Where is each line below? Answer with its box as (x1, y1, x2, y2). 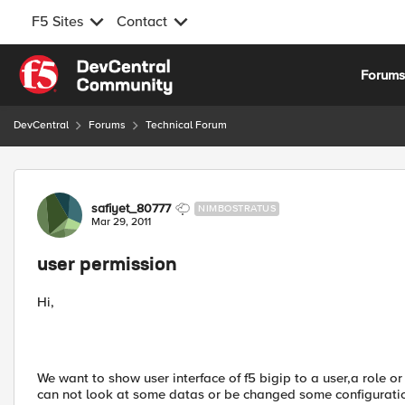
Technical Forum (146, 118, 227, 132)
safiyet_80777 (91, 201, 171, 216)
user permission (37, 257, 177, 275)
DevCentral (14, 118, 69, 132)
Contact (117, 13, 167, 31)
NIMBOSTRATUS (198, 202, 276, 214)
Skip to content (32, 57, 124, 73)
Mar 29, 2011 (91, 215, 151, 229)
